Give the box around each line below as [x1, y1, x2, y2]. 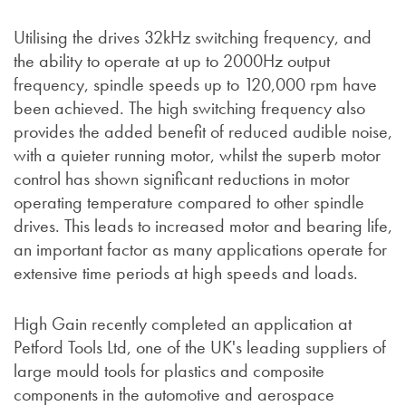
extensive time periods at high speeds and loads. [14, 261, 358, 285]
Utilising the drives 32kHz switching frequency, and [14, 25, 372, 50]
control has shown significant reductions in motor [14, 167, 350, 191]
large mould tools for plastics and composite [14, 359, 324, 383]
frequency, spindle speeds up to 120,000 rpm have [14, 72, 377, 97]
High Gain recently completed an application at [14, 312, 352, 336]
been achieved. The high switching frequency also [14, 96, 365, 121]
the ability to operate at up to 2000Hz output [14, 49, 330, 73]
